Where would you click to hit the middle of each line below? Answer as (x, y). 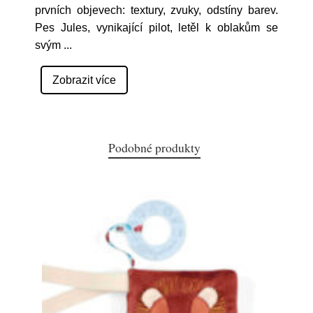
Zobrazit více (84, 80)
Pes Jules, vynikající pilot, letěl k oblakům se (156, 28)
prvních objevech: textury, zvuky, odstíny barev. (156, 10)
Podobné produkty (154, 147)
